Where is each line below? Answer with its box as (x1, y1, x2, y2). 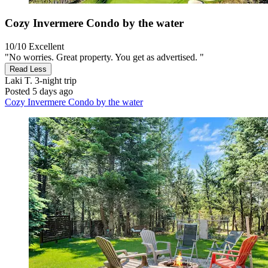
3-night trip (32, 75, 77, 86)
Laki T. (5, 75, 32, 86)
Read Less (10, 64, 47, 74)
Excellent (29, 41, 64, 51)
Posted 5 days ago (5, 86, 73, 96)
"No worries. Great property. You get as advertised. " (5, 51, 204, 62)
